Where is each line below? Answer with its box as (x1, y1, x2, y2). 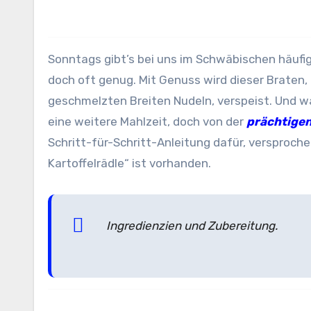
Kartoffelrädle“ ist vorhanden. (48, 155, 211, 170)
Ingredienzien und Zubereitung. (106, 218, 278, 233)
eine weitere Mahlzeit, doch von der (48, 114, 246, 128)
